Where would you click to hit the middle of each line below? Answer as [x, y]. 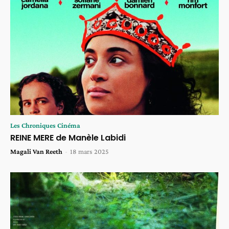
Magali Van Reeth [36, 152]
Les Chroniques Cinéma [45, 125]
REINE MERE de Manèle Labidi [68, 138]
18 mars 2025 [89, 152]
